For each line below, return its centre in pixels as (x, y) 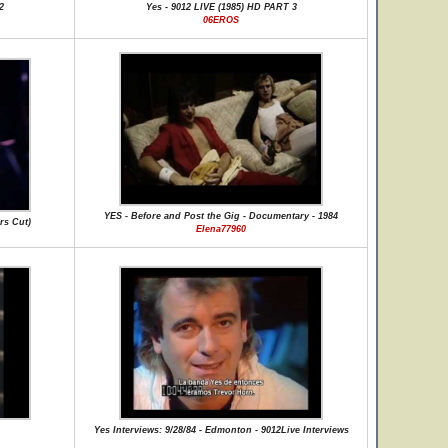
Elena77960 (221, 229)
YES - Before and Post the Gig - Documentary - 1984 (221, 216)
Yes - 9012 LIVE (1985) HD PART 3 (221, 7)
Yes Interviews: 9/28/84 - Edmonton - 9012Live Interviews (221, 430)
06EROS (221, 20)
